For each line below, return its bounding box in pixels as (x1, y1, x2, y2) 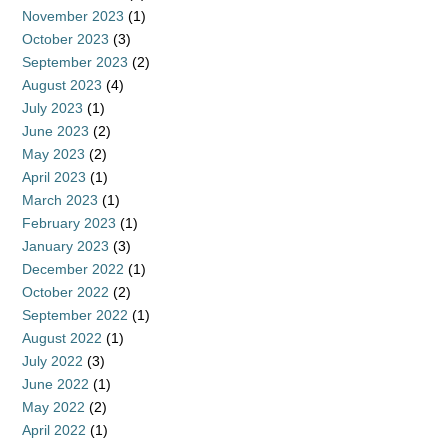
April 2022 (22, 422, 86, 438)
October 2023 (22, 31, 109, 47)
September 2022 (22, 307, 128, 323)
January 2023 (22, 238, 109, 254)
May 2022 (22, 399, 85, 415)
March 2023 (22, 192, 98, 208)
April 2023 (22, 169, 86, 185)
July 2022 (22, 353, 83, 369)
